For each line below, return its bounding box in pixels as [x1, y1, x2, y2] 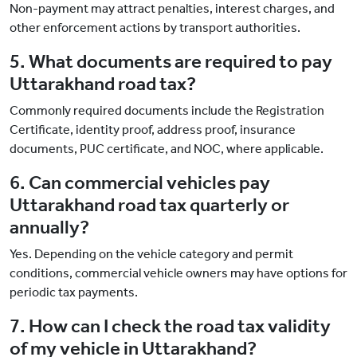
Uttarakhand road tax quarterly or [10, 194, 289, 217]
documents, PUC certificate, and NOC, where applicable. [10, 141, 324, 157]
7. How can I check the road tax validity [10, 315, 331, 338]
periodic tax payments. [10, 284, 138, 300]
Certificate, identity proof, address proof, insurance [10, 122, 296, 138]
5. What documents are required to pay [10, 50, 332, 73]
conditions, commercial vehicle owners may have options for [10, 265, 347, 281]
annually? [10, 216, 89, 239]
